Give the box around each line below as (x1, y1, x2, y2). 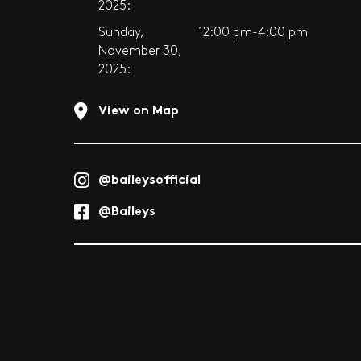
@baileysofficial (98, 168, 201, 187)
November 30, (98, 45, 181, 57)
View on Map (98, 99, 179, 118)
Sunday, (98, 27, 143, 39)
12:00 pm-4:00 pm (197, 27, 308, 39)
